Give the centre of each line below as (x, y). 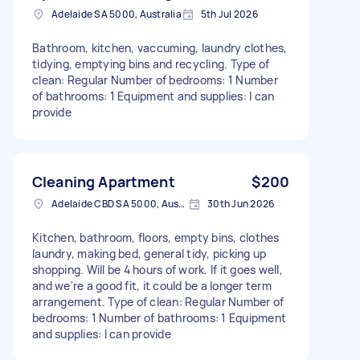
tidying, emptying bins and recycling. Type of (151, 63)
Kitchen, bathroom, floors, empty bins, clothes (156, 237)
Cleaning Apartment (104, 181)
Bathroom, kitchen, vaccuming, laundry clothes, (160, 47)
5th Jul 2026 (229, 14)
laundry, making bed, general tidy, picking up (149, 253)
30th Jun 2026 (241, 203)
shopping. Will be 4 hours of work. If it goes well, (157, 269)
